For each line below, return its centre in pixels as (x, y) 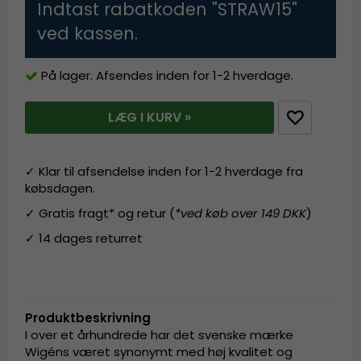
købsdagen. (60, 188)
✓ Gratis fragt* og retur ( (100, 213)
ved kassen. (88, 34)
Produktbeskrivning (88, 317)
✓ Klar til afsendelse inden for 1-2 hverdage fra (164, 171)
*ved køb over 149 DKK (241, 213)
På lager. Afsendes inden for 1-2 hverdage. (168, 76)
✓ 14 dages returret (86, 238)
